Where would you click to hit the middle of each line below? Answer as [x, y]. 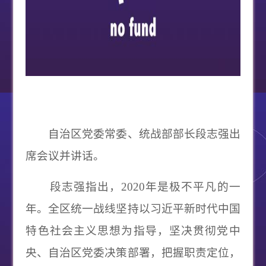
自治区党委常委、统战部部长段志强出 [133, 134]
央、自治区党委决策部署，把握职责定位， [133, 253]
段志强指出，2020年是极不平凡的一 [133, 187]
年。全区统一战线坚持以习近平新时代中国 [133, 209]
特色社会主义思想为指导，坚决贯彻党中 [133, 231]
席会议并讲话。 [65, 156]
